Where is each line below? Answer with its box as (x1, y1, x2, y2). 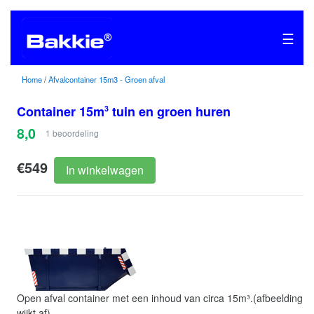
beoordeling (50, 127, 99, 139)
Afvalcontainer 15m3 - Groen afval (48, 74, 165, 85)
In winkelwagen (66, 162, 144, 179)
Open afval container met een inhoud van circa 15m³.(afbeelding (17, 291, 303, 306)
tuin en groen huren (109, 102, 231, 121)
